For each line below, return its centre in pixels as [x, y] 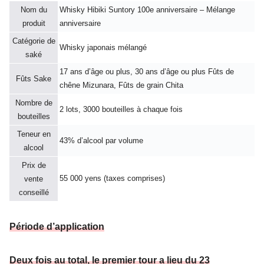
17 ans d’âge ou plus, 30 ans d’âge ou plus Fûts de [147, 72]
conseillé [34, 193]
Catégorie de [34, 41]
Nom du [34, 10]
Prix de [34, 166]
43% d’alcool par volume [101, 141]
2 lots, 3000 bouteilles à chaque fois [121, 110]
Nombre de [34, 103]
